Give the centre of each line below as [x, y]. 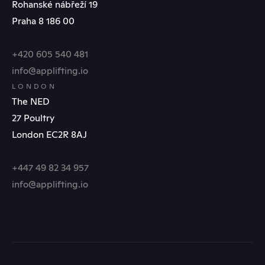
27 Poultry [33, 118]
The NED [31, 101]
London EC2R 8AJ [49, 134]
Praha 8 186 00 [43, 21]
